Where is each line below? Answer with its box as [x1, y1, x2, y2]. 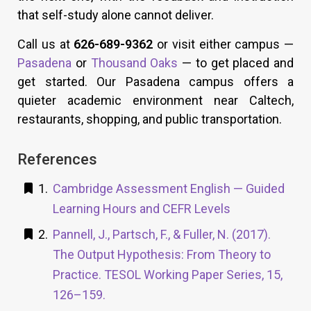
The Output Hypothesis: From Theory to [53, 246, 271, 262]
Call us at [17, 37, 74, 52]
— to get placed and [178, 56, 294, 71]
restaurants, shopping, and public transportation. [17, 112, 282, 127]
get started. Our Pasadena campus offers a [17, 74, 294, 90]
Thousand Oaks [90, 56, 178, 71]
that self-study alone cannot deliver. [17, 8, 214, 23]
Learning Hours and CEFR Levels [53, 201, 230, 216]
